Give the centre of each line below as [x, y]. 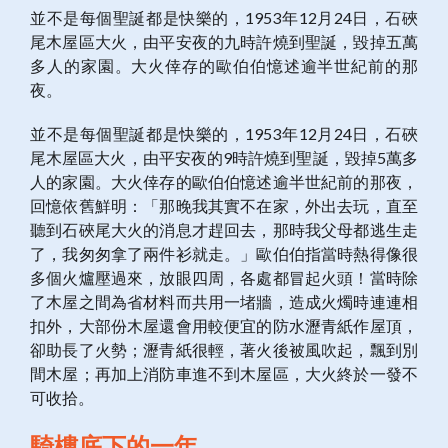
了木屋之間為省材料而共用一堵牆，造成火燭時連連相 [224, 302]
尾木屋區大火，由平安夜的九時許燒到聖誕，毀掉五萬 [224, 42]
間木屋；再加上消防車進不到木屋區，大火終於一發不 [224, 374]
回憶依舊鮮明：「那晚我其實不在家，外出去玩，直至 [224, 206]
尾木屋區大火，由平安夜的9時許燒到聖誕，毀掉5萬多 [224, 158]
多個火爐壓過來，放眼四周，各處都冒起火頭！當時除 [224, 278]
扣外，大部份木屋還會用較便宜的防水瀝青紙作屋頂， [224, 326]
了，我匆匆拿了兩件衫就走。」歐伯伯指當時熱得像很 [224, 254]
